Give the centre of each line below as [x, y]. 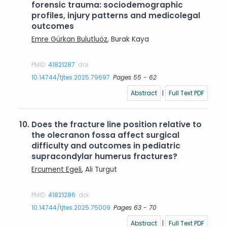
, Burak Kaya [128, 39]
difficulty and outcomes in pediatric [106, 146]
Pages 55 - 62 [135, 77]
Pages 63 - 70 [135, 207]
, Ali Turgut [100, 169]
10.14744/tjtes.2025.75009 [71, 207]
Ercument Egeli [57, 169]
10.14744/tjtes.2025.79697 [71, 77]
